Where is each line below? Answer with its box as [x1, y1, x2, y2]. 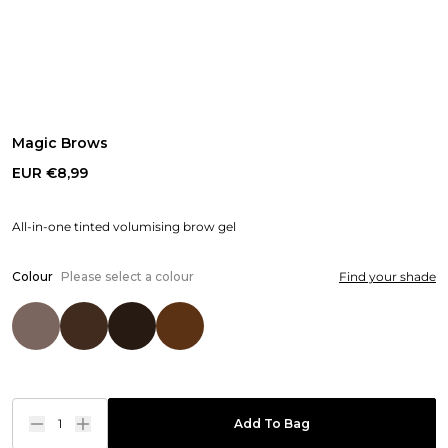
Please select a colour [61, 269, 194, 284]
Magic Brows [12, 134, 108, 152]
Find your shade [339, 269, 436, 284]
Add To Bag [234, 416, 310, 431]
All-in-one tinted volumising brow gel [12, 219, 236, 234]
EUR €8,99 [12, 164, 88, 182]
